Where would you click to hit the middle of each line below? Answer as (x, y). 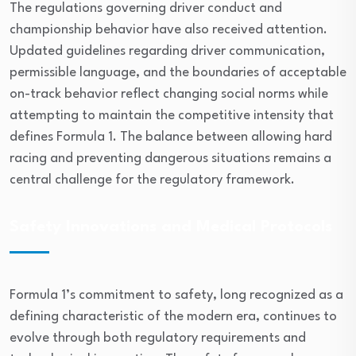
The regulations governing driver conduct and (146, 8)
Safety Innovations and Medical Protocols (171, 227)
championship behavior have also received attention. (168, 30)
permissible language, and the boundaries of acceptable (178, 73)
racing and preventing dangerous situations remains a (170, 159)
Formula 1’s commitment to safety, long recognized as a (176, 295)
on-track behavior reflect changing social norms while (169, 94)
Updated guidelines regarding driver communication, (167, 51)
